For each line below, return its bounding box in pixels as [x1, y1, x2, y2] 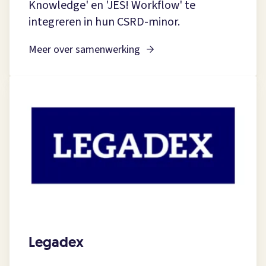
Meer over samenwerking [28, 42, 140, 58]
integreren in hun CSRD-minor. [28, 14, 180, 31]
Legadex [28, 233, 84, 252]
